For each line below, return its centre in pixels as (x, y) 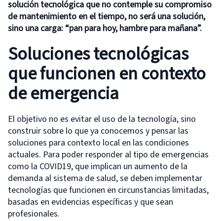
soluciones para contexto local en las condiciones (98, 143)
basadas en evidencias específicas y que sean (91, 202)
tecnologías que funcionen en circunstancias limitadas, (108, 190)
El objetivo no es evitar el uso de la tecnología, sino (102, 119)
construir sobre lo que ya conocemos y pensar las (98, 131)
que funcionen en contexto (107, 74)
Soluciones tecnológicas (98, 54)
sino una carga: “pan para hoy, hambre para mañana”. (105, 28)
